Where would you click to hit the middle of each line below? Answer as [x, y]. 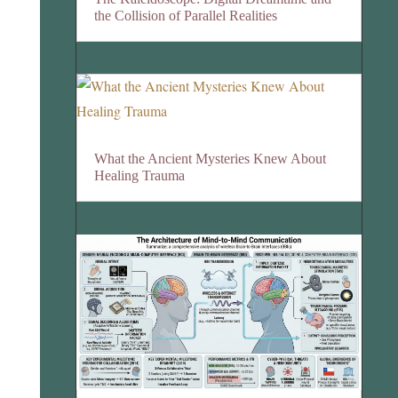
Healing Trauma [140, 176]
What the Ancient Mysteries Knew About [211, 159]
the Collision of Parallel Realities [186, 15]
